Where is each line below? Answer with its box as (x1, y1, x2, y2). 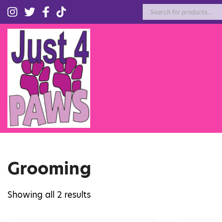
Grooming (7, 157, 91, 180)
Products (142, 1, 180, 13)
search (142, 10, 171, 22)
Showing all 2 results (7, 188, 91, 201)
